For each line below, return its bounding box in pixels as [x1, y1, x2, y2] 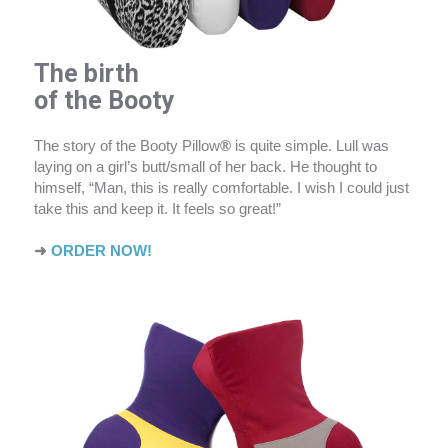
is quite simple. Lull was [231, 137, 389, 155]
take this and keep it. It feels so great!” [34, 200, 281, 218]
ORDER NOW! [51, 242, 152, 260]
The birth [34, 59, 139, 89]
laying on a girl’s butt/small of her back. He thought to [34, 158, 377, 176]
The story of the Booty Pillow [34, 137, 220, 155]
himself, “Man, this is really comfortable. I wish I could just [34, 179, 409, 197]
